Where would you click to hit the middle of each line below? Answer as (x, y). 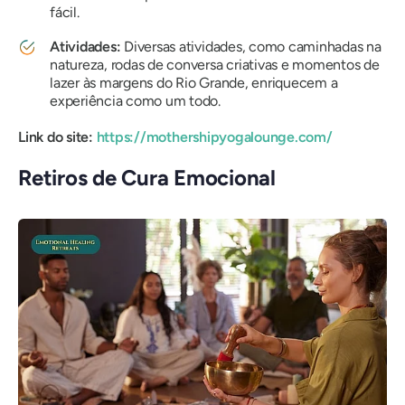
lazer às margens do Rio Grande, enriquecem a (194, 82)
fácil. (65, 12)
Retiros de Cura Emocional (147, 177)
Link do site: (57, 137)
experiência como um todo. (135, 100)
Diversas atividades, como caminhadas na (251, 46)
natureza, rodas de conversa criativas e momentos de (215, 64)
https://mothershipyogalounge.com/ (214, 137)
